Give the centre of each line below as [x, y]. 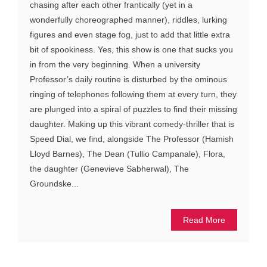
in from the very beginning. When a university [115, 64]
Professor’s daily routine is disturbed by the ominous [128, 79]
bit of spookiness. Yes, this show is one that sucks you [131, 49]
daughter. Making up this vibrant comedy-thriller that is [132, 124]
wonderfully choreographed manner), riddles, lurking [128, 19]
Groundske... [54, 183]
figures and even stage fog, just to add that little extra [130, 34]
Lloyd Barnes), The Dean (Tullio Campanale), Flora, [128, 153]
